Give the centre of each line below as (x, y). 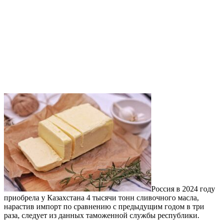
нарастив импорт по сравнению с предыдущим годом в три (104, 207)
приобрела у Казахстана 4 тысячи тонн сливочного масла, (101, 198)
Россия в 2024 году (183, 189)
